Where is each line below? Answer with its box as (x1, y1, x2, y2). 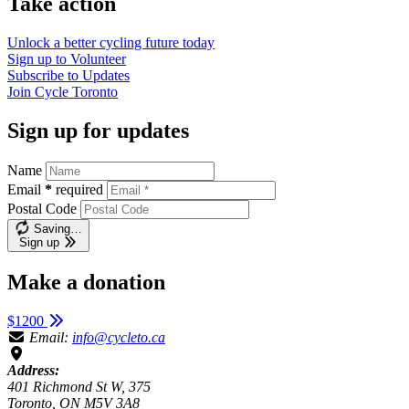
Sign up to (7, 51, 70, 68)
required (56, 181, 103, 197)
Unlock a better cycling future (7, 35, 183, 51)
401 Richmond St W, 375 (7, 378, 151, 394)
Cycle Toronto (35, 84, 118, 100)
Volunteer (70, 51, 126, 68)
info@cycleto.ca (72, 329, 165, 345)
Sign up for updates (7, 119, 189, 143)
